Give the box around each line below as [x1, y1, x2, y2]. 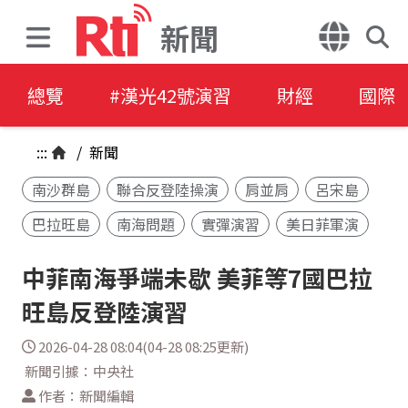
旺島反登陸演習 [21, 294, 188, 328]
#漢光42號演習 [109, 82, 231, 108]
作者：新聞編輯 [37, 386, 134, 405]
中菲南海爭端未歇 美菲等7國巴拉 [21, 260, 372, 294]
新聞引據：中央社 [24, 362, 134, 381]
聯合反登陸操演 [116, 178, 219, 200]
